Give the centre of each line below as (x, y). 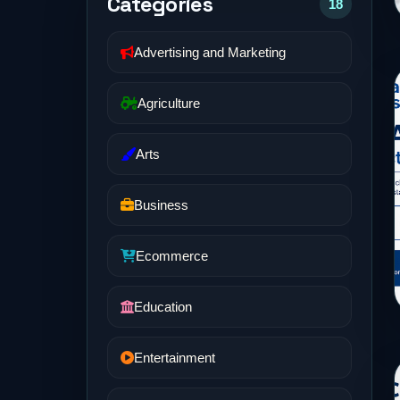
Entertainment (175, 358)
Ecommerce (172, 256)
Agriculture (169, 103)
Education (163, 307)
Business (161, 205)
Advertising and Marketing (210, 52)
